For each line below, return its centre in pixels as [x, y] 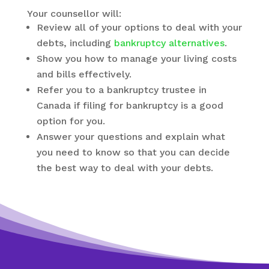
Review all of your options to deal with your [139, 27]
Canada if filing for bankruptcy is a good [130, 105]
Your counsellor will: [74, 13]
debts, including [75, 43]
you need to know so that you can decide [133, 152]
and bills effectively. [84, 74]
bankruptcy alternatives [169, 43]
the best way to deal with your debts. [125, 168]
